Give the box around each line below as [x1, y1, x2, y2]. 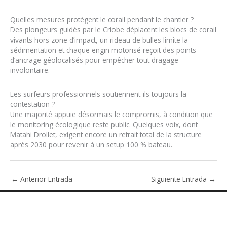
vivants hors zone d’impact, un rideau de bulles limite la [10, 34, 188, 45]
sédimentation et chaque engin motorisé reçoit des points [10, 45, 196, 55]
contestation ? [10, 99, 55, 109]
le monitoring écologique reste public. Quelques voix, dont [10, 119, 198, 129]
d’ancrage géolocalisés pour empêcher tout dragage [10, 55, 178, 65]
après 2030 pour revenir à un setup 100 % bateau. [10, 139, 172, 149]
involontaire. [10, 65, 50, 75]
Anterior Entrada [18, 174, 72, 184]
